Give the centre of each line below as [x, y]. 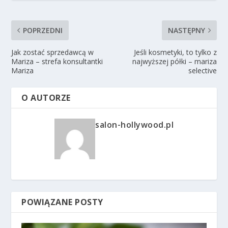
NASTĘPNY [186, 31]
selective [202, 71]
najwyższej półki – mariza [174, 62]
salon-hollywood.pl [134, 125]
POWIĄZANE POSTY [62, 202]
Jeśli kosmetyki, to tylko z [175, 52]
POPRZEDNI [43, 31]
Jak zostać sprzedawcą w [53, 52]
